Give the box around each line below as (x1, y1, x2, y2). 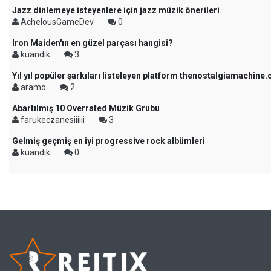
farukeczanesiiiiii (19, 115, 87, 125)
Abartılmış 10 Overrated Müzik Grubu (12, 103, 160, 113)
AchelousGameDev (19, 17, 96, 27)
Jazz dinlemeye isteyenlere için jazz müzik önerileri (12, 5, 220, 15)
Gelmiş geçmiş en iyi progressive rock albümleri (12, 136, 205, 146)
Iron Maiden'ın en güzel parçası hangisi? (12, 38, 173, 48)
